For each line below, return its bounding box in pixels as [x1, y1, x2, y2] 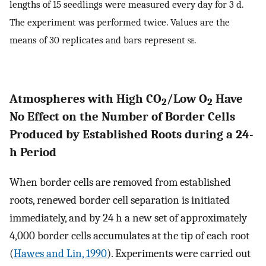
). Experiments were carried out [107, 247, 251, 261]
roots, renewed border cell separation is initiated [9, 194, 230, 207]
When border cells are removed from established [9, 176, 231, 189]
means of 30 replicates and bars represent [9, 34, 188, 46]
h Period [9, 145, 56, 160]
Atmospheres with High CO [9, 91, 161, 106]
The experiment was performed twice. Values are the [9, 16, 230, 28]
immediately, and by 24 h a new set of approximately [9, 211, 247, 225]
